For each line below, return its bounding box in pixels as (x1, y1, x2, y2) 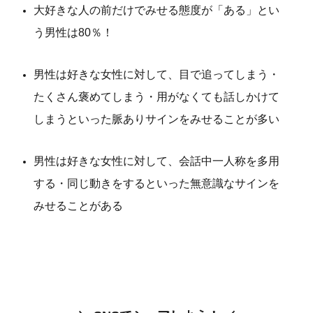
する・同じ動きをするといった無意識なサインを (34, 177, 279, 190)
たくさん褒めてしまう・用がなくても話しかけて (34, 91, 279, 103)
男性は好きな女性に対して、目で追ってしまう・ (34, 68, 279, 81)
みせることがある (34, 200, 123, 212)
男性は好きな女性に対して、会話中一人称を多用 (34, 155, 279, 168)
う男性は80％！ (34, 27, 113, 39)
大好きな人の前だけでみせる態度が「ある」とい (34, 4, 279, 17)
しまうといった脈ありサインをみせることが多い (34, 113, 279, 126)
